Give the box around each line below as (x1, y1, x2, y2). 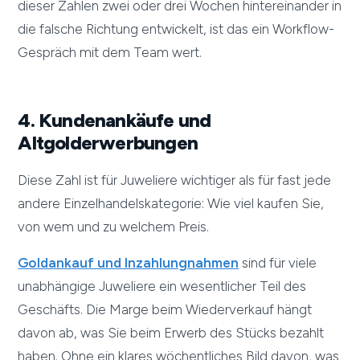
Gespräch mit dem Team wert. (18, 44, 202, 61)
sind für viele (239, 255, 317, 272)
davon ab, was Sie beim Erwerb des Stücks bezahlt (18, 325, 325, 342)
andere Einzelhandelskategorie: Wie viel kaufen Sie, (18, 195, 325, 212)
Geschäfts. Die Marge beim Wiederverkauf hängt (18, 301, 313, 318)
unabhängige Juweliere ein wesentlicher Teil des (18, 278, 307, 295)
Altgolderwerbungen (18, 131, 198, 155)
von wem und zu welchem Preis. (18, 219, 210, 235)
